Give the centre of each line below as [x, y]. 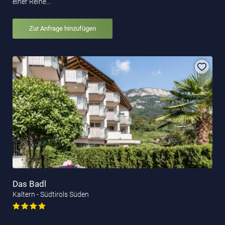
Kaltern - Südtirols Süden [51, 194]
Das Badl [29, 184]
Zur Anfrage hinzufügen [63, 29]
